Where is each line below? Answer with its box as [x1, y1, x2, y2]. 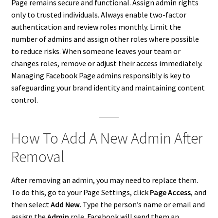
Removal [11, 146, 64, 166]
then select [11, 200, 51, 210]
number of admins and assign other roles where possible [11, 34, 199, 44]
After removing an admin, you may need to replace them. [11, 175, 198, 185]
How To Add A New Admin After [11, 128, 203, 148]
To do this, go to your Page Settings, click [11, 187, 150, 198]
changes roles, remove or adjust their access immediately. [11, 58, 202, 69]
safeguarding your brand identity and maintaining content [11, 83, 205, 93]
